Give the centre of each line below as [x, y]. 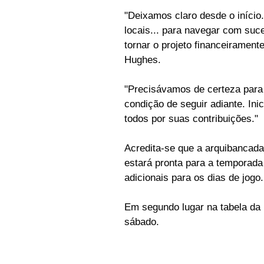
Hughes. [143, 60]
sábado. [142, 222]
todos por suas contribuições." [191, 119]
